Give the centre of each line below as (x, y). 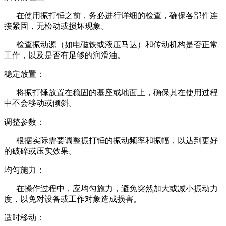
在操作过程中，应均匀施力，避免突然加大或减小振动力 (111, 188)
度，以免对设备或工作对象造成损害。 (73, 199)
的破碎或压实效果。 (40, 151)
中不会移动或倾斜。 (40, 103)
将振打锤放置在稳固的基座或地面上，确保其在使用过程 (111, 92)
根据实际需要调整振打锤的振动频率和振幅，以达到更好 (111, 140)
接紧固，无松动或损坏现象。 (56, 26)
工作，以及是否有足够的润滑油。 (65, 55)
